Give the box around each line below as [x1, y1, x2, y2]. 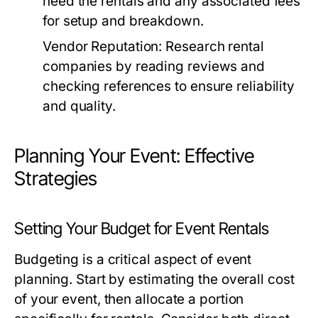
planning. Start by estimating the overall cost [14, 271, 295, 288]
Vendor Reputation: [43, 38, 163, 55]
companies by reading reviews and [43, 58, 265, 75]
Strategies [14, 167, 97, 191]
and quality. [43, 98, 116, 115]
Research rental [162, 38, 264, 55]
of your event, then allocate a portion [14, 291, 244, 308]
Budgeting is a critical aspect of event [14, 251, 252, 268]
